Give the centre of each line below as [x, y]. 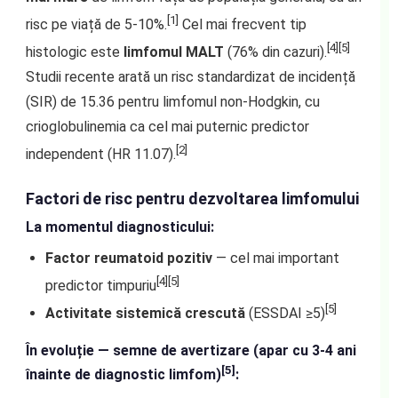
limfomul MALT [173, 52]
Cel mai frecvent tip [242, 25]
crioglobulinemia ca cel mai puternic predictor [167, 127]
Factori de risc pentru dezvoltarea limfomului [192, 198]
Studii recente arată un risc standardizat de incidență [190, 77]
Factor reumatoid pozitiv [128, 258]
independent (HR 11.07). [100, 155]
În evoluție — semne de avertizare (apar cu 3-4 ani [191, 351]
